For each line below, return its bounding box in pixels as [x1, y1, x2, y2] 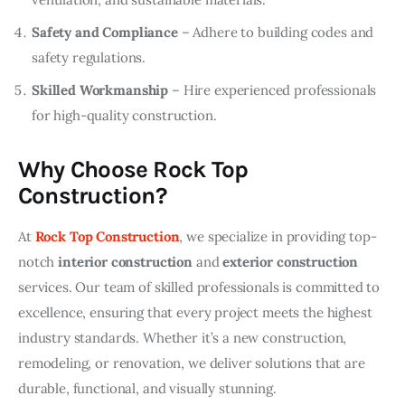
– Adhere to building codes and [177, 23, 374, 41]
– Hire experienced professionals [168, 81, 377, 99]
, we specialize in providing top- [179, 228, 377, 246]
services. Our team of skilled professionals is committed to [18, 278, 384, 297]
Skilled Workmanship [32, 81, 169, 99]
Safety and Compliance [32, 23, 178, 41]
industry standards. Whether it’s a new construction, [18, 329, 351, 347]
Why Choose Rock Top [18, 155, 249, 184]
